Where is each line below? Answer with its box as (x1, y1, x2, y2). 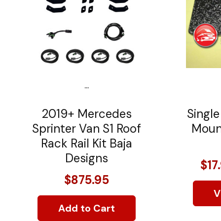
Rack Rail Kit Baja (40, 135, 132, 151)
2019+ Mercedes (41, 106, 132, 121)
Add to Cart (58, 201, 115, 215)
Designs (65, 150, 108, 166)
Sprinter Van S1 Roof (32, 120, 141, 136)
